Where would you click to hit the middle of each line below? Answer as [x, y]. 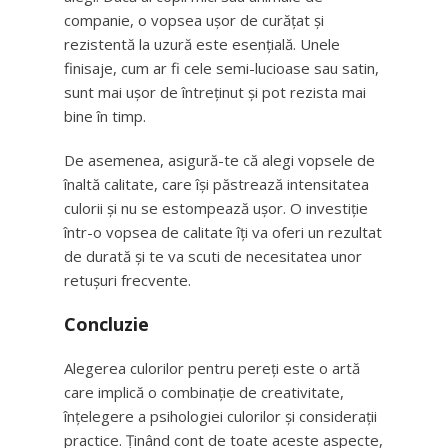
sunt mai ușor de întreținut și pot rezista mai [215, 92]
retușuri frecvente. [127, 280]
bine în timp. [105, 116]
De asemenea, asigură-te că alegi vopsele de [219, 160]
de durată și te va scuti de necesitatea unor [213, 256]
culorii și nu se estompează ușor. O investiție [216, 208]
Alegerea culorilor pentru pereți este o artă [212, 368]
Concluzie [106, 324]
